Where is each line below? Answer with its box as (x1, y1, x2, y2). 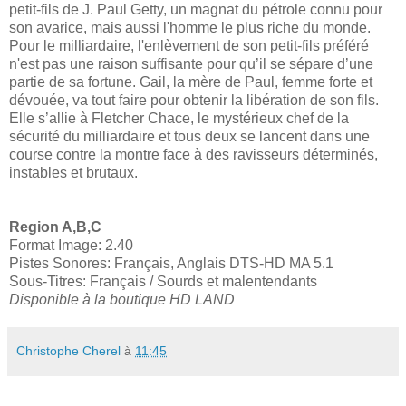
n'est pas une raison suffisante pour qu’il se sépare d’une (9, 55, 373, 72)
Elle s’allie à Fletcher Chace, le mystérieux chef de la (9, 110, 349, 126)
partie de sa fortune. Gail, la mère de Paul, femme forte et (9, 73, 372, 90)
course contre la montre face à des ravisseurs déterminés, (9, 146, 378, 162)
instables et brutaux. (9, 164, 138, 180)
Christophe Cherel (16, 343, 121, 358)
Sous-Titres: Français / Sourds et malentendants (9, 273, 317, 289)
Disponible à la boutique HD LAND (9, 291, 235, 307)
